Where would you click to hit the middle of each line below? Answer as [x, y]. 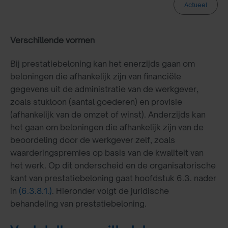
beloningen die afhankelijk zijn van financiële [96, 77]
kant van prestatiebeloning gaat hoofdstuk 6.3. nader [113, 178]
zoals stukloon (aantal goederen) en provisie [96, 102]
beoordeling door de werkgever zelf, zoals [93, 140]
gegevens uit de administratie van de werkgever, [104, 89]
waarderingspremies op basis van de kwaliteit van [107, 153]
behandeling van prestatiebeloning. [78, 204]
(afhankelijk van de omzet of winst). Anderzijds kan [108, 115]
